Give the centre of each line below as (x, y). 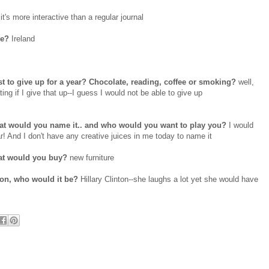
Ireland (22, 39)
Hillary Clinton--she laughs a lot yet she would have (168, 180)
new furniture (91, 158)
